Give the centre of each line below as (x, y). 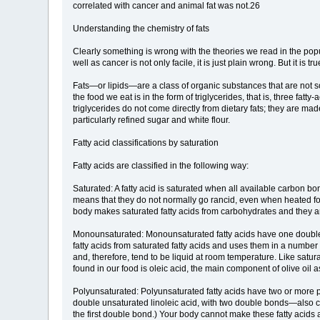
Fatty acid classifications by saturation (146, 142)
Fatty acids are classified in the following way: (161, 165)
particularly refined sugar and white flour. (152, 120)
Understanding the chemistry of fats (141, 28)
